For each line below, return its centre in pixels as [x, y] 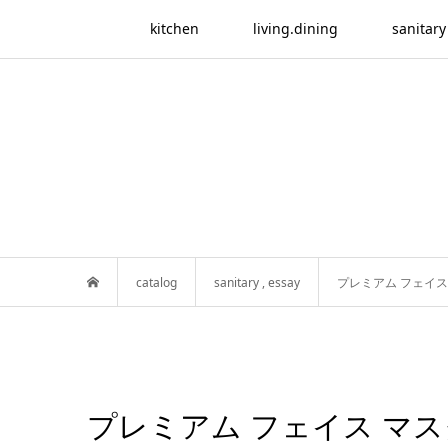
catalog [156, 282]
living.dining [295, 28]
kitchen [174, 28]
